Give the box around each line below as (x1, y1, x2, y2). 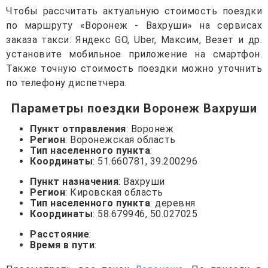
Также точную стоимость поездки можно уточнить (6, 62, 262, 74)
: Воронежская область (65, 133, 176, 145)
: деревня (150, 197, 196, 209)
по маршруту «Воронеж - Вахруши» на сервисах (6, 19, 262, 31)
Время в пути (30, 239, 95, 251)
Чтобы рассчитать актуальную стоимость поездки (6, 5, 262, 17)
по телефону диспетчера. (6, 77, 127, 89)
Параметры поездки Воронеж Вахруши (11, 100, 257, 115)
